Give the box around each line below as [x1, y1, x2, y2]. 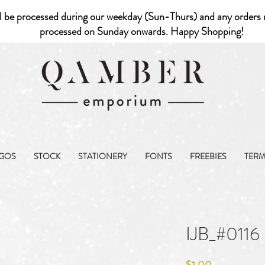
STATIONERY [78, 150, 127, 162]
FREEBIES [190, 150, 227, 162]
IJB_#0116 [186, 221, 260, 248]
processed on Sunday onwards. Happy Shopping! [40, 24, 246, 39]
